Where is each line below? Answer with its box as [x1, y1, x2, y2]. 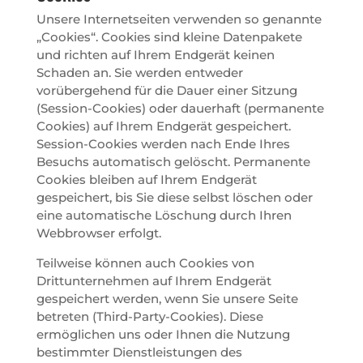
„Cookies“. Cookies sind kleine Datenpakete [36, 28, 302, 45]
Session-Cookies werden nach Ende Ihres [36, 135, 290, 152]
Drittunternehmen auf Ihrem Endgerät [36, 272, 271, 288]
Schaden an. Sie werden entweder [36, 64, 243, 80]
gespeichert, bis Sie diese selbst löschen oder [36, 189, 313, 205]
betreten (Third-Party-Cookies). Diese [36, 308, 263, 324]
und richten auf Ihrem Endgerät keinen [36, 46, 275, 62]
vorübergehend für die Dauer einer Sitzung [36, 82, 297, 98]
